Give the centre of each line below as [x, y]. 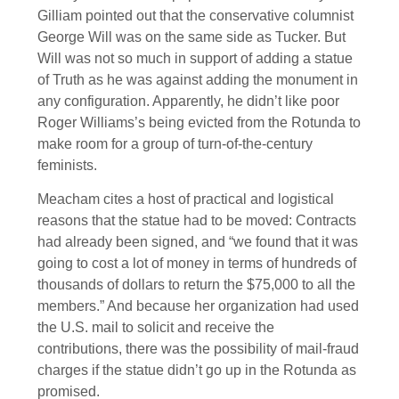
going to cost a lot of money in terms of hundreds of [197, 264]
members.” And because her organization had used [198, 306]
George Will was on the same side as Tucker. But [191, 37]
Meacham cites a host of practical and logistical [186, 199]
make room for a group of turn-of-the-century [175, 143]
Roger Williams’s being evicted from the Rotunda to [199, 122]
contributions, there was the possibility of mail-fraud [198, 349]
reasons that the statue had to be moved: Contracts [197, 221]
